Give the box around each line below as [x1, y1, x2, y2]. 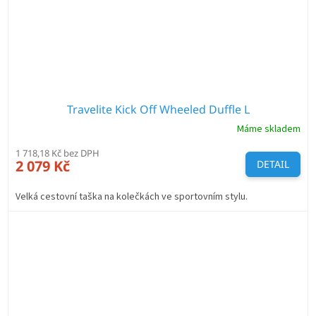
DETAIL [257, 157, 289, 171]
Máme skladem [237, 122, 300, 136]
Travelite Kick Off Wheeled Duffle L [66, 101, 250, 117]
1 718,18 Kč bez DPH [16, 146, 99, 159]
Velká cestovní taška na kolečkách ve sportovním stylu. [16, 189, 252, 204]
